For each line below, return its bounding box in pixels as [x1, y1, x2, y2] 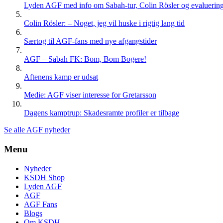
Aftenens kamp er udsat [24, 73, 98, 82]
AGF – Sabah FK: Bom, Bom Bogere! [24, 55, 146, 64]
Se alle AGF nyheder [4, 125, 70, 134]
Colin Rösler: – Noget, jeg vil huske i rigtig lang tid [24, 19, 185, 28]
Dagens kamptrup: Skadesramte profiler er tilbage [24, 109, 179, 117]
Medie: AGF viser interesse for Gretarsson [24, 91, 156, 100]
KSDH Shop [24, 173, 65, 182]
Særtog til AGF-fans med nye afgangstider [24, 37, 157, 46]
